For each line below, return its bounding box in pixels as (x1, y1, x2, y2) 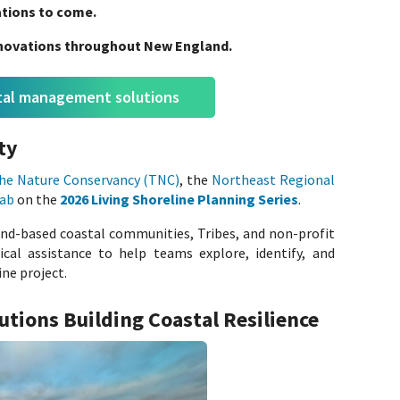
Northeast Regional (211, 170, 335, 188)
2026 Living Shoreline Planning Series (60, 189, 299, 208)
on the (14, 189, 58, 208)
